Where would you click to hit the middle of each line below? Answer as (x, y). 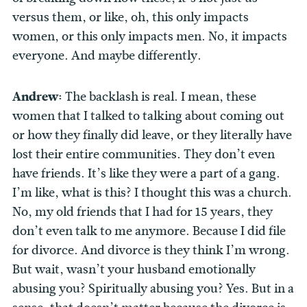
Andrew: (39, 97)
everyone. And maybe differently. (108, 56)
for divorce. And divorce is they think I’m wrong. (151, 250)
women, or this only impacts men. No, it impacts (150, 37)
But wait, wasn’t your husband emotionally (134, 270)
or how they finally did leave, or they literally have (152, 135)
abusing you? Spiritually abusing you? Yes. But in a (153, 289)
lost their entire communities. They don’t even (144, 155)
